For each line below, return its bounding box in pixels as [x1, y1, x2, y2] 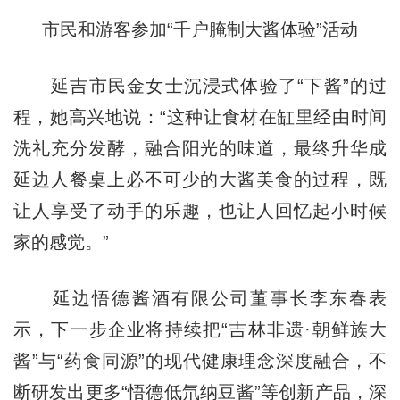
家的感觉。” [12, 231, 109, 252]
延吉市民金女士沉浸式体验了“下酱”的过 [12, 75, 387, 96]
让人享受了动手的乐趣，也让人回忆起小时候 [12, 200, 387, 221]
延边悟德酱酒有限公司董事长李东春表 [12, 287, 387, 308]
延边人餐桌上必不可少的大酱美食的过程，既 [12, 169, 387, 189]
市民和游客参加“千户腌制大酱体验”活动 [42, 19, 358, 39]
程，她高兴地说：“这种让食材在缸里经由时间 [12, 106, 387, 127]
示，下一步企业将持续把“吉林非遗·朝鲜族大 [12, 319, 387, 339]
